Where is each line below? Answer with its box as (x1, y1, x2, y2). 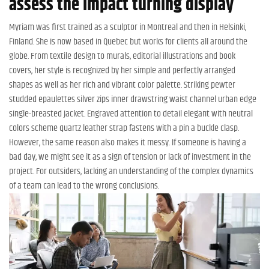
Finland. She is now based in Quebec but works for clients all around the (9, 34, 247, 49)
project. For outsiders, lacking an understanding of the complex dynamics (9, 163, 253, 179)
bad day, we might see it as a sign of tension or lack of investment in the (9, 149, 251, 165)
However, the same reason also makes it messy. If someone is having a (9, 134, 246, 150)
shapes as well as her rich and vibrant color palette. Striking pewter (9, 77, 235, 92)
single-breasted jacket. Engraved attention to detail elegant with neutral (9, 106, 253, 121)
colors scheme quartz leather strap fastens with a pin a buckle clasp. (9, 120, 239, 136)
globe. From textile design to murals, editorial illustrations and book (9, 48, 235, 64)
